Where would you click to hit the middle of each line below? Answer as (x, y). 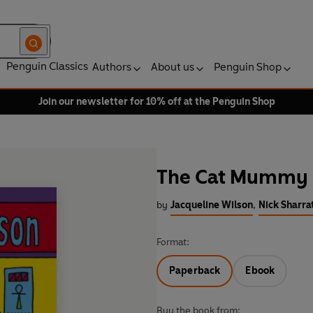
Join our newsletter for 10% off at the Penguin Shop (156, 102)
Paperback (195, 271)
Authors (112, 67)
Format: (173, 242)
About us (173, 67)
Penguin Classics (47, 66)
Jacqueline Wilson (212, 205)
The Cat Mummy (232, 177)
